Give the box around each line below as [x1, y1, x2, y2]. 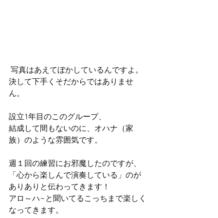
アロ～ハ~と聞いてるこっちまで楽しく [9, 194, 146, 203]
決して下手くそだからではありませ [9, 77, 133, 87]
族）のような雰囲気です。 [9, 135, 102, 145]
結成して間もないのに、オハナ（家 [9, 124, 133, 133]
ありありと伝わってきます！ [9, 182, 110, 192]
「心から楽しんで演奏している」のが [9, 170, 141, 180]
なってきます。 [9, 205, 63, 215]
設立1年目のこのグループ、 [9, 112, 106, 122]
